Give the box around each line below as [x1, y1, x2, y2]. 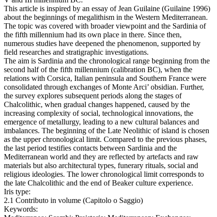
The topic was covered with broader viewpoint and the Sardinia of [4, 22, 206, 31]
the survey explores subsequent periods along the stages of [4, 92, 182, 100]
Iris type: [4, 187, 31, 196]
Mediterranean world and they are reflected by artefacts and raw [4, 153, 199, 161]
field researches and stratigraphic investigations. [4, 48, 149, 57]
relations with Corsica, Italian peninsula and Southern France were [4, 74, 206, 83]
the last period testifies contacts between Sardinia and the [4, 144, 177, 153]
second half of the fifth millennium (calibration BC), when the [4, 65, 192, 74]
